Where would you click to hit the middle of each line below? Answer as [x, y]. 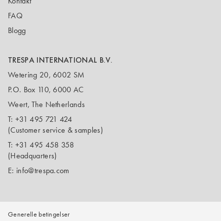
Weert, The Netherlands [47, 104]
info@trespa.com [43, 170]
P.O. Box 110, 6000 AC [46, 90]
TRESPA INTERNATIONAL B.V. [60, 60]
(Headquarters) [33, 156]
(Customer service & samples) [55, 130]
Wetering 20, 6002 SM [46, 75]
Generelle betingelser [39, 214]
